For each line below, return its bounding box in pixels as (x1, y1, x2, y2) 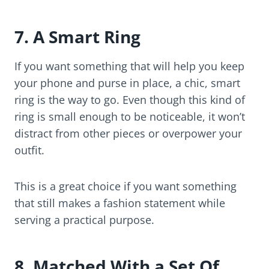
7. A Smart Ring (14, 25, 141, 49)
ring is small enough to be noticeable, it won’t (14, 109, 245, 124)
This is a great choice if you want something (14, 179, 237, 194)
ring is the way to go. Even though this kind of (14, 92, 245, 107)
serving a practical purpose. (14, 213, 154, 228)
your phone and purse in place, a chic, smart (14, 76, 240, 91)
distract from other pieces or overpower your (14, 126, 242, 141)
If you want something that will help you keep (14, 59, 244, 74)
